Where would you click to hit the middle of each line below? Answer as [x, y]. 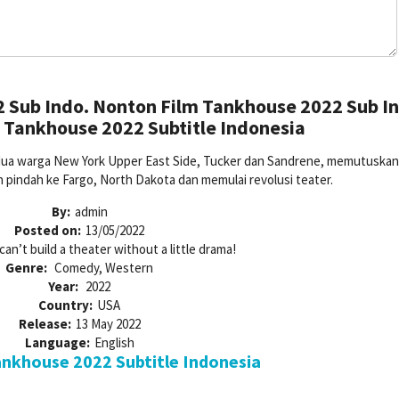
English [114, 343]
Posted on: [48, 231]
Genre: [28, 268]
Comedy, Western [104, 268]
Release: [45, 324]
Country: [65, 305]
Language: [57, 343]
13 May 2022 [108, 324]
